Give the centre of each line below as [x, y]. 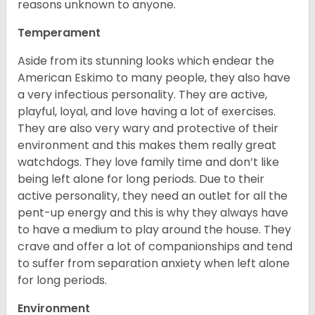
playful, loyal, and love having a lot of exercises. [147, 112]
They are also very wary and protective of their [148, 129]
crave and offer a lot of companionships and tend [155, 247]
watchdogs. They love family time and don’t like [148, 162]
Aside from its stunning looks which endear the [146, 61]
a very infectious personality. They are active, [142, 95]
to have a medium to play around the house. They [154, 230]
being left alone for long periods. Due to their [141, 179]
